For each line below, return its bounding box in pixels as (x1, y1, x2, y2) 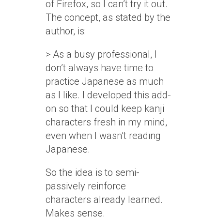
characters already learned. (46, 194, 163, 205)
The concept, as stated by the (46, 12, 170, 23)
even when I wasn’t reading (46, 130, 161, 141)
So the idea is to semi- (46, 167, 139, 178)
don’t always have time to (46, 62, 154, 74)
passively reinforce (46, 180, 126, 192)
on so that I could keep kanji (46, 103, 164, 114)
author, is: (46, 25, 86, 37)
